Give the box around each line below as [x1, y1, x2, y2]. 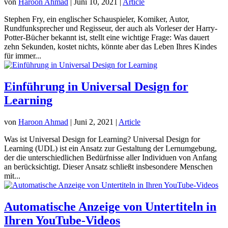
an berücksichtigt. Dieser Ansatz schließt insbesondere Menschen [4, 162, 213, 171]
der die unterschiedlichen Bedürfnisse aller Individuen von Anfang [4, 153, 217, 162]
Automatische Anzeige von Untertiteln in [4, 199, 216, 213]
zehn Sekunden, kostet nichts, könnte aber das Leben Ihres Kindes [4, 42, 217, 51]
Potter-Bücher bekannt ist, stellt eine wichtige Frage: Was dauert [4, 33, 209, 42]
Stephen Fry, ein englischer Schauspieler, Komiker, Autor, [4, 14, 189, 23]
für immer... [4, 51, 41, 60]
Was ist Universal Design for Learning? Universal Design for [4, 134, 200, 144]
